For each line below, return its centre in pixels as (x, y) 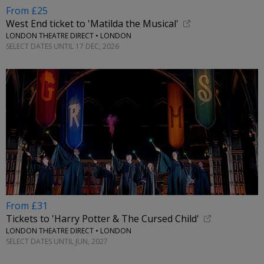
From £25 (27, 11)
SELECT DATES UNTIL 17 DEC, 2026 (62, 46)
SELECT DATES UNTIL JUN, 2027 (57, 241)
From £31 (27, 206)
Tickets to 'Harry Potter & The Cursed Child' (103, 219)
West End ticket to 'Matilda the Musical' (92, 24)
